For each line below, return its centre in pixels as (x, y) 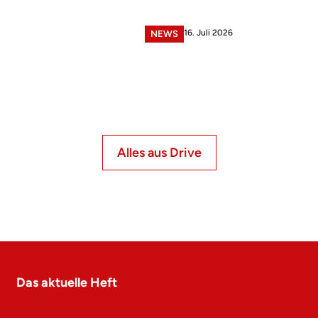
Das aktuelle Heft (67, 282)
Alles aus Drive (159, 152)
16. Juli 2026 (208, 33)
